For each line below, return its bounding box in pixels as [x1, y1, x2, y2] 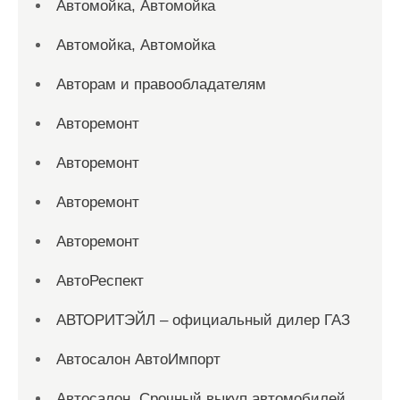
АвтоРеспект [56, 272, 144, 289]
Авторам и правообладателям [56, 76, 266, 93]
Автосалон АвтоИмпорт [56, 351, 221, 368]
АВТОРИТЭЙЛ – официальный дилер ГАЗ [56, 312, 350, 329]
